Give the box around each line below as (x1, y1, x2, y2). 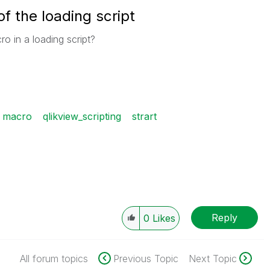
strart (131, 110, 157, 122)
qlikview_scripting (42, 110, 121, 122)
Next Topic (188, 253, 237, 265)
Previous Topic (113, 253, 178, 265)
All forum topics (19, 253, 88, 265)
